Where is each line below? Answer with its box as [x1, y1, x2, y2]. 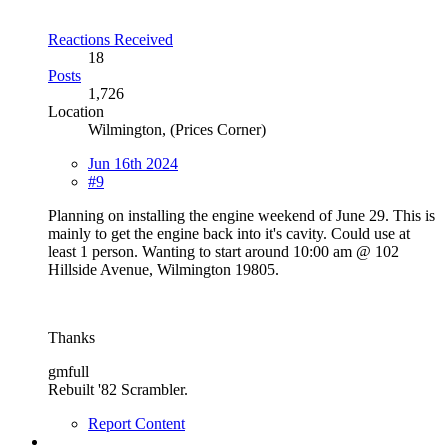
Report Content [88, 414, 185, 432]
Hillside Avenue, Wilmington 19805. [48, 260, 279, 278]
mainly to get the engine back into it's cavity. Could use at [48, 224, 410, 242]
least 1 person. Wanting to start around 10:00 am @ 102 [48, 242, 399, 260]
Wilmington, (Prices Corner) [88, 120, 266, 138]
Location [48, 102, 104, 120]
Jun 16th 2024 [88, 154, 178, 172]
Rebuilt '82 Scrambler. [48, 380, 188, 398]
